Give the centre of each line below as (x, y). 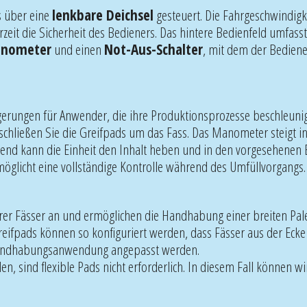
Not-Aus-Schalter (153, 49)
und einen (78, 49)
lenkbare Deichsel (103, 15)
